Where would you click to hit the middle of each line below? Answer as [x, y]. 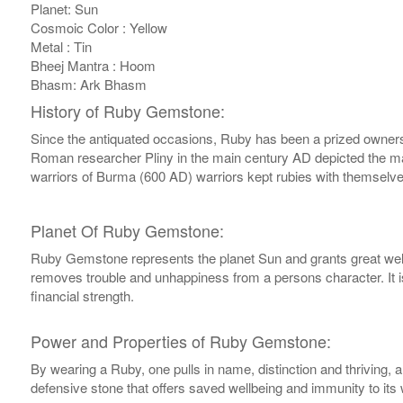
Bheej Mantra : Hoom [93, 66]
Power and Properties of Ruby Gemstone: [180, 341]
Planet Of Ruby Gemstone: [127, 231]
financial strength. [82, 296]
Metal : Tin [61, 47]
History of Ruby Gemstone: [127, 111]
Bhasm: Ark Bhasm [88, 85]
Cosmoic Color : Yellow [99, 28]
